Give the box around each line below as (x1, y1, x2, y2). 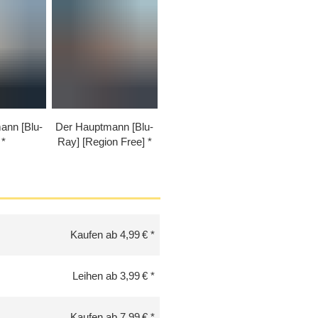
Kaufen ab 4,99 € (70, 228, 148, 241)
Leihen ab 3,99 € (72, 269, 148, 282)
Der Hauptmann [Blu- (55, 121, 154, 133)
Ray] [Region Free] (57, 136, 145, 148)
